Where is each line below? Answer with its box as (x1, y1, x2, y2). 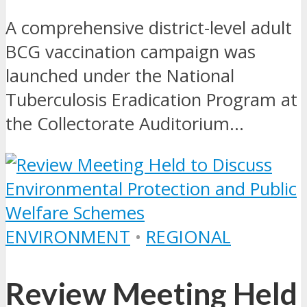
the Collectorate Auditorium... (5, 111, 244, 136)
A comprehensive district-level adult (5, 15, 292, 40)
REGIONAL (146, 225, 231, 249)
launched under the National (5, 63, 234, 88)
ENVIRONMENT (5, 225, 130, 249)
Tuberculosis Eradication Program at (5, 87, 297, 112)
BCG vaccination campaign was (5, 39, 256, 64)
